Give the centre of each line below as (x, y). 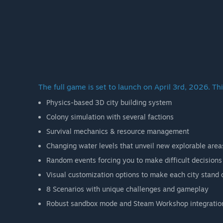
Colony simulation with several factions (110, 117)
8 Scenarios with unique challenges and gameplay (127, 189)
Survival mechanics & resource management (118, 131)
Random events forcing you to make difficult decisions (134, 160)
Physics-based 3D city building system (109, 103)
